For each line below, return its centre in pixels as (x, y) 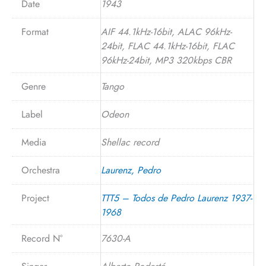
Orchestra (41, 170)
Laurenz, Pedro (131, 170)
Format (35, 31)
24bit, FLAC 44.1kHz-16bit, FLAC (168, 46)
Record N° (42, 238)
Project (35, 198)
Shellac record (130, 142)
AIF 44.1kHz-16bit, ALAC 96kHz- (166, 31)
